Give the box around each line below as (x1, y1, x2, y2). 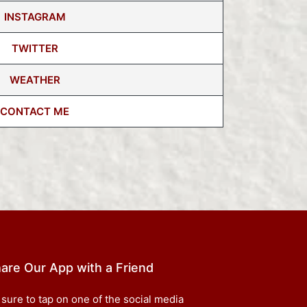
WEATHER (9, 73, 60, 87)
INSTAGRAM (3, 10, 66, 24)
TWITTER (11, 42, 58, 56)
